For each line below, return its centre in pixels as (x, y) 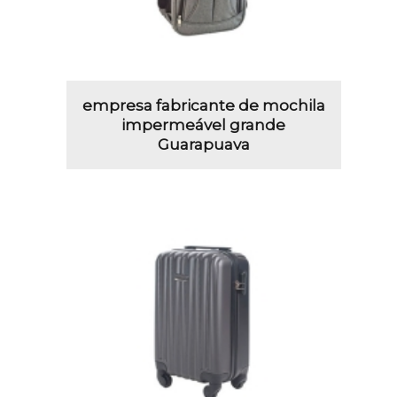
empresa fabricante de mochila (203, 106)
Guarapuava (203, 145)
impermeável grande (204, 125)
